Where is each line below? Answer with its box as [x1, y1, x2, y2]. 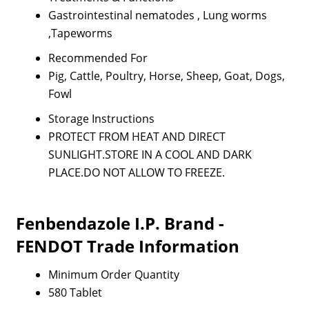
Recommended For [48, 50, 148, 66]
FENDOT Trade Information [15, 235, 239, 257]
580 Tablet [48, 285, 102, 300]
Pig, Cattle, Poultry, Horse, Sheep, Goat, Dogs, [48, 68, 285, 83]
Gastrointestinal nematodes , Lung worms [48, 8, 267, 23]
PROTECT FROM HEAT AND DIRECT [48, 129, 226, 144]
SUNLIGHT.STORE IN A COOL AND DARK [48, 147, 252, 162]
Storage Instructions [48, 111, 154, 126]
